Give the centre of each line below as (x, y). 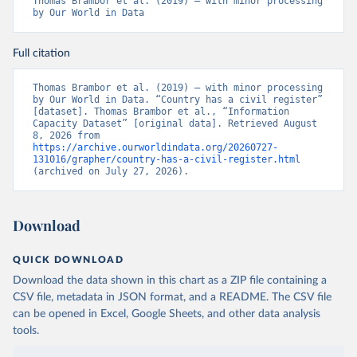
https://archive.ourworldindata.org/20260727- (155, 147)
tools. (26, 331)
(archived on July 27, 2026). (111, 171)
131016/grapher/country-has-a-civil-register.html (167, 159)
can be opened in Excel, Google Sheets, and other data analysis (167, 314)
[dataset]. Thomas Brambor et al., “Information (161, 112)
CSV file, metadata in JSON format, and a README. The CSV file (172, 297)
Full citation (41, 53)
